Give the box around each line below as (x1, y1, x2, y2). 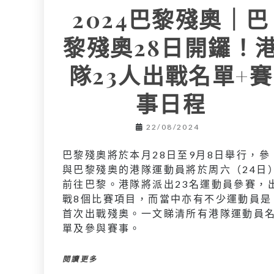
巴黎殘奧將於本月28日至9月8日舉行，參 (62, 148, 270, 160)
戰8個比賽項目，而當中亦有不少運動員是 (62, 192, 272, 204)
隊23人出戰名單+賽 (68, 60, 273, 90)
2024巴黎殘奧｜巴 (72, 4, 270, 34)
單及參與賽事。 (62, 221, 141, 234)
